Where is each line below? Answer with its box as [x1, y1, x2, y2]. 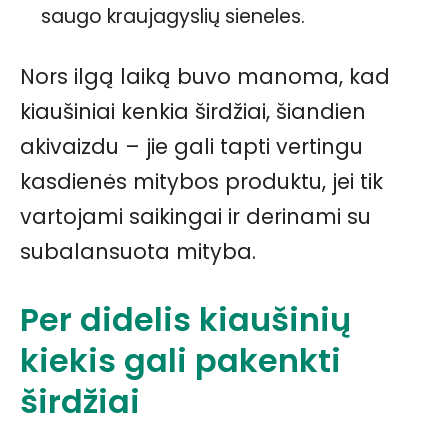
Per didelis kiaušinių [20, 296, 351, 342]
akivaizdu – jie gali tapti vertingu [20, 131, 363, 161]
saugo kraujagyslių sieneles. [41, 2, 305, 30]
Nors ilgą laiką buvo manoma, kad [20, 61, 390, 91]
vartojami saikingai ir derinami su [20, 201, 371, 231]
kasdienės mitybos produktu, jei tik [20, 166, 383, 196]
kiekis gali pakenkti [20, 337, 341, 383]
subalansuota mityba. [20, 236, 256, 266]
